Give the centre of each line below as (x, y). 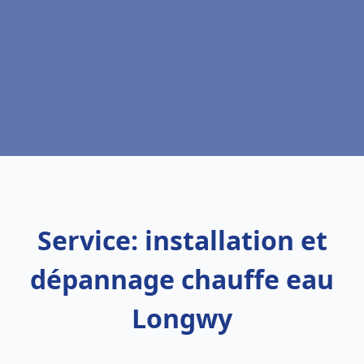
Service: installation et (182, 240)
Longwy (182, 318)
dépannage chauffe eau (182, 279)
